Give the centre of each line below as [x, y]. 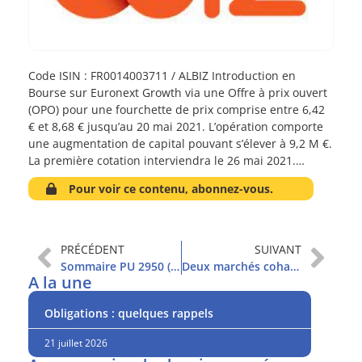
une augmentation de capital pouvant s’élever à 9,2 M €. [180, 144]
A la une [60, 283]
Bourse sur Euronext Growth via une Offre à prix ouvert [178, 93]
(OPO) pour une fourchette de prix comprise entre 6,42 [177, 110]
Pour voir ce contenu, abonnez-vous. [171, 189]
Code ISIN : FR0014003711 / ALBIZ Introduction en [162, 76]
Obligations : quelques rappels [129, 314]
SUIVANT [278, 250]
